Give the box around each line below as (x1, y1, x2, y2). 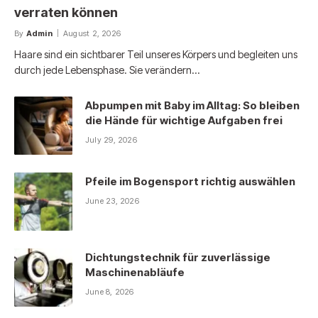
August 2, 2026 (63, 28, 121, 39)
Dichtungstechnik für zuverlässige (85, 251, 270, 265)
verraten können (14, 5, 118, 21)
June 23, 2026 (85, 196, 139, 207)
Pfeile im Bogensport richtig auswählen (85, 175, 295, 189)
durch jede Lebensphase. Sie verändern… (14, 64, 199, 77)
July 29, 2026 (85, 135, 137, 146)
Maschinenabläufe (85, 265, 185, 280)
